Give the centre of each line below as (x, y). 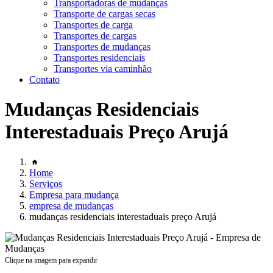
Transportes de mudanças (102, 47)
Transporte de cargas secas (105, 14)
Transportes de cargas (95, 36)
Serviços (46, 183)
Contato (44, 80)
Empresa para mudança (74, 194)
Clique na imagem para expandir (51, 260)
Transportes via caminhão (103, 69)
